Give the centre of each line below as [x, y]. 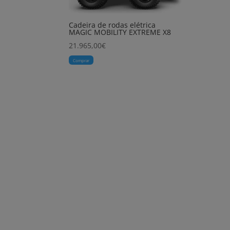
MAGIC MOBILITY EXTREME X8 [120, 32]
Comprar [81, 60]
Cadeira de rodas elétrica [112, 25]
